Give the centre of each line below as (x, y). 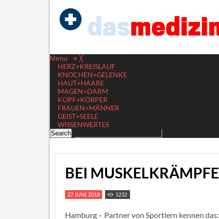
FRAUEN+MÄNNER (88, 108)
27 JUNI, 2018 (84, 194)
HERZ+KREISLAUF (87, 66)
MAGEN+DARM (83, 91)
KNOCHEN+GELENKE (92, 75)
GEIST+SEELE (78, 116)
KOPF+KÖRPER (83, 99)
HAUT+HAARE (81, 83)
